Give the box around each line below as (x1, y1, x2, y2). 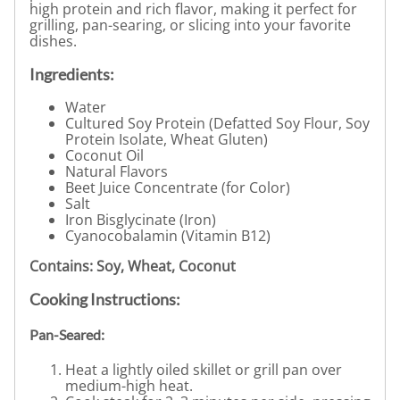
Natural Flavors (65, 161, 168, 181)
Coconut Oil (65, 145, 144, 165)
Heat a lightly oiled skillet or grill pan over (65, 360, 342, 380)
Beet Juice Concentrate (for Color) (65, 177, 290, 197)
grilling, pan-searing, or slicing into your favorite (29, 14, 351, 35)
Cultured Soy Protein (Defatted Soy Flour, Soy (65, 112, 370, 133)
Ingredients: (29, 63, 114, 84)
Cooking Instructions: (29, 288, 180, 309)
